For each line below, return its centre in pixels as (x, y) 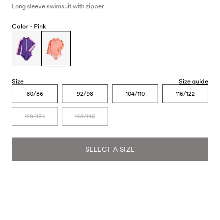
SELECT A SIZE (110, 149)
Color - (23, 26)
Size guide (193, 81)
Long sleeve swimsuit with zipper (58, 6)
